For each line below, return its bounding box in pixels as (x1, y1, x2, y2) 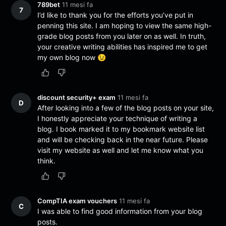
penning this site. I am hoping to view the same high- (37, 21, 212, 30)
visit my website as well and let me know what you (37, 145, 204, 154)
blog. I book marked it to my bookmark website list (37, 124, 205, 133)
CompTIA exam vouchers (37, 197, 118, 205)
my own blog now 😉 (37, 52, 106, 62)
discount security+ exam (37, 93, 116, 101)
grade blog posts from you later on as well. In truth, (37, 31, 206, 40)
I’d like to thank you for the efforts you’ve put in (37, 10, 194, 19)
